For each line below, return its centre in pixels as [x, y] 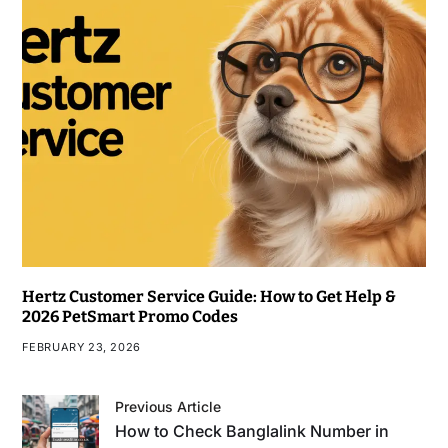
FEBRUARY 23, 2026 [81, 346]
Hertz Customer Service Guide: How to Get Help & [208, 296]
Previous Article [168, 407]
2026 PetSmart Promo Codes [129, 316]
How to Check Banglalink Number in [252, 431]
